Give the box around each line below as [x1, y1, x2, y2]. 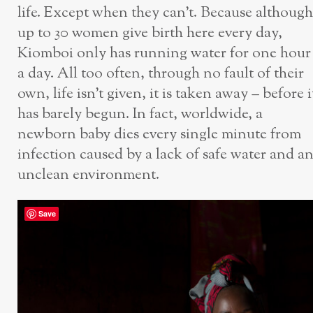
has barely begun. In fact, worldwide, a [17, 103, 263, 125]
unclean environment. [17, 163, 159, 186]
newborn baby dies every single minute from [17, 123, 301, 145]
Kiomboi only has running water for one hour [17, 42, 311, 64]
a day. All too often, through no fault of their [17, 62, 304, 85]
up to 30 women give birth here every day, [17, 22, 282, 44]
